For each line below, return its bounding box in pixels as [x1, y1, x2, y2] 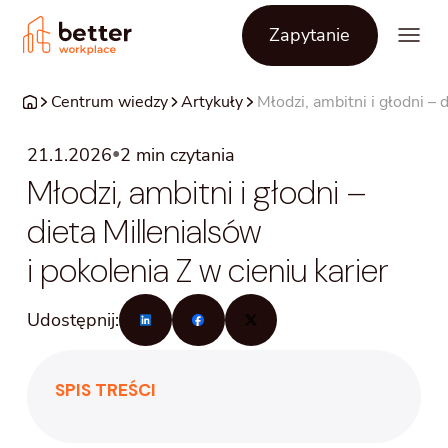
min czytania [131, 143, 236, 168]
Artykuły [181, 90, 244, 113]
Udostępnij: [27, 308, 120, 333]
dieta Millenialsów [27, 209, 262, 253]
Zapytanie [269, 23, 351, 48]
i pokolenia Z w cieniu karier [27, 248, 390, 292]
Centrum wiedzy [50, 90, 168, 113]
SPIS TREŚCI [54, 378, 156, 401]
